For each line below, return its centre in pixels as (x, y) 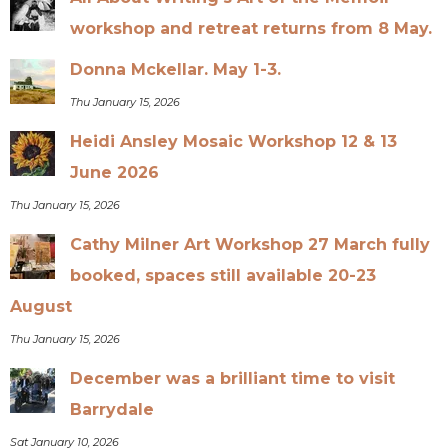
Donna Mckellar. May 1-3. (176, 69)
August (41, 306)
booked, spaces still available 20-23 (223, 275)
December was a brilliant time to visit (233, 378)
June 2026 (115, 172)
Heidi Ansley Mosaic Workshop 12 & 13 (234, 141)
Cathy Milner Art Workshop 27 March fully (250, 244)
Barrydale (112, 409)
